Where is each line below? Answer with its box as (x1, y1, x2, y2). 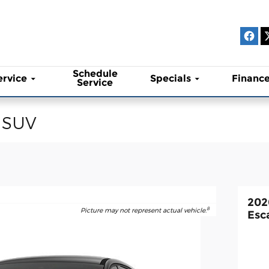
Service (77, 77, 113, 89)
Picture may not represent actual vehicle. (80, 205, 207, 214)
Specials (150, 72, 191, 84)
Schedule (72, 68, 118, 80)
